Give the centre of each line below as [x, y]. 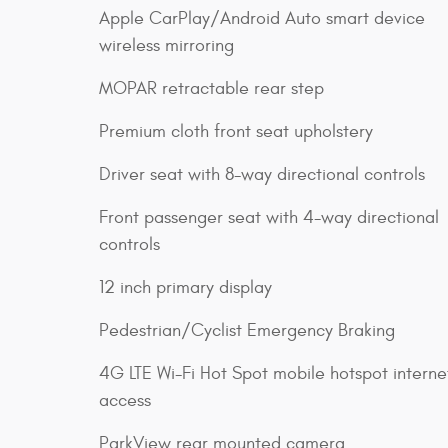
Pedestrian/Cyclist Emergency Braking [247, 330]
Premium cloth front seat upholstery [236, 131]
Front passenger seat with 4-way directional [269, 217]
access [125, 400]
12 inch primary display [185, 287]
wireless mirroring [166, 45]
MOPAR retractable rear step [211, 88]
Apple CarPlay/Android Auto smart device [262, 18]
